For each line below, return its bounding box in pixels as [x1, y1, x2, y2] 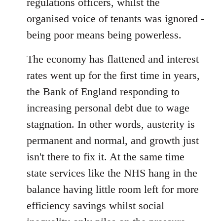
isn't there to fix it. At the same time [27, 150, 184, 163]
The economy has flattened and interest [27, 53, 199, 65]
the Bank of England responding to [27, 85, 180, 98]
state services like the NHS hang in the [27, 167, 197, 179]
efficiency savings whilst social [27, 199, 164, 212]
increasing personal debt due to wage [27, 102, 189, 114]
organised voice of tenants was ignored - [27, 12, 204, 25]
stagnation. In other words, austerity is [27, 118, 195, 130]
